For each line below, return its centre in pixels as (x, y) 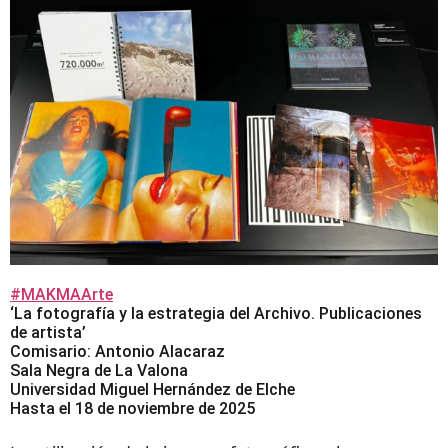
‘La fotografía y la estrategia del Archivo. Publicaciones (216, 314)
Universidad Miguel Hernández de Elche (152, 390)
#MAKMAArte (61, 295)
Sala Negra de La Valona (99, 371)
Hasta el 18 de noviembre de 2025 (132, 409)
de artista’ (48, 333)
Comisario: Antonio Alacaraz (117, 352)
